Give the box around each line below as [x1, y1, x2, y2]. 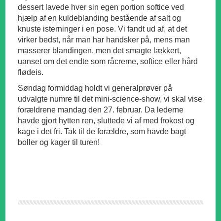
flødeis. [18, 68, 44, 77]
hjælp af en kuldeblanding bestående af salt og [18, 14, 182, 23]
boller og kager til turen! [18, 138, 100, 147]
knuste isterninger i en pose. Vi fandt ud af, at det [18, 25, 187, 34]
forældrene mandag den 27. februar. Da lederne [18, 106, 184, 114]
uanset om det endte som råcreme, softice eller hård [18, 57, 198, 66]
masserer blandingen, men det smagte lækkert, [18, 46, 182, 55]
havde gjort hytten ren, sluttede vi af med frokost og [18, 116, 195, 125]
